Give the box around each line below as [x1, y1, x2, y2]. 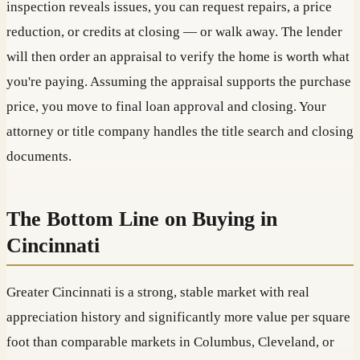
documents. [6, 148, 72, 164]
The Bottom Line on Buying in [6, 207, 277, 231]
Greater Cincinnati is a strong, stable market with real [6, 284, 309, 301]
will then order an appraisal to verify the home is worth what [6, 48, 350, 64]
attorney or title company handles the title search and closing [6, 123, 354, 139]
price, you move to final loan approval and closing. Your [6, 98, 326, 114]
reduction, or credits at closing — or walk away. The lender [6, 23, 342, 39]
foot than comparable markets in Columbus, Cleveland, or [6, 334, 334, 350]
